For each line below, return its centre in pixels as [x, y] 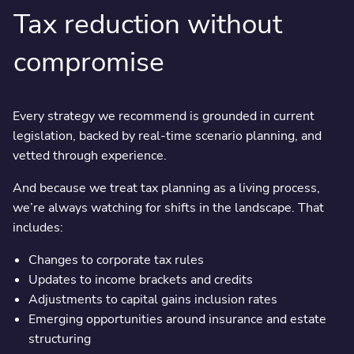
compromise [89, 62]
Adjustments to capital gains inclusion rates [153, 299]
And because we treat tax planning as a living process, [166, 188]
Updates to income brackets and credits [140, 279]
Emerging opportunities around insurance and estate [177, 319]
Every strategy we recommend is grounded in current [163, 116]
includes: [38, 227]
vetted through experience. [89, 155]
